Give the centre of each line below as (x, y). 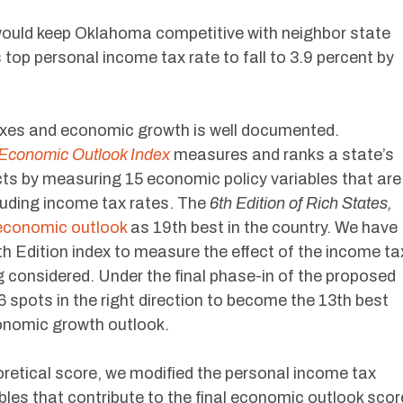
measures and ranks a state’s (282, 155)
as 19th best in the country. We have (262, 228)
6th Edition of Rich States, (301, 203)
